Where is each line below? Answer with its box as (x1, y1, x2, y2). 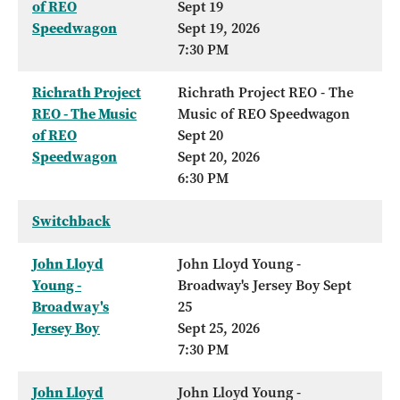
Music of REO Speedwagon (178, 104, 350, 124)
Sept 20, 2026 (178, 147, 260, 167)
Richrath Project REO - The (178, 83, 354, 103)
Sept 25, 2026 (178, 319, 260, 338)
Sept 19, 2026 (178, 19, 260, 38)
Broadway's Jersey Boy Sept (178, 276, 351, 296)
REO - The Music (32, 104, 137, 124)
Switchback (32, 212, 111, 231)
